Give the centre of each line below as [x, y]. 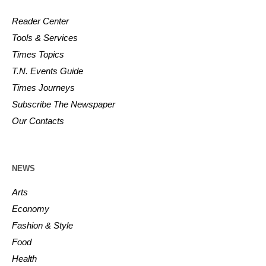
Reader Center [41, 21]
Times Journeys [44, 87]
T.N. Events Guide [48, 71]
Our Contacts [38, 121]
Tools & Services [45, 37]
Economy [31, 208]
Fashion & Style [43, 225]
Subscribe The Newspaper [64, 104]
